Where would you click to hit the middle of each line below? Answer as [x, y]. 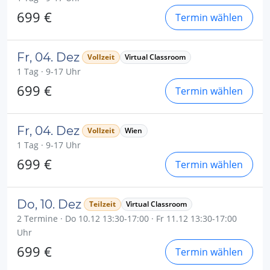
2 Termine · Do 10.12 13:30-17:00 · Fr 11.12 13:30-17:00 [127, 218]
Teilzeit [102, 204]
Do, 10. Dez [49, 204]
